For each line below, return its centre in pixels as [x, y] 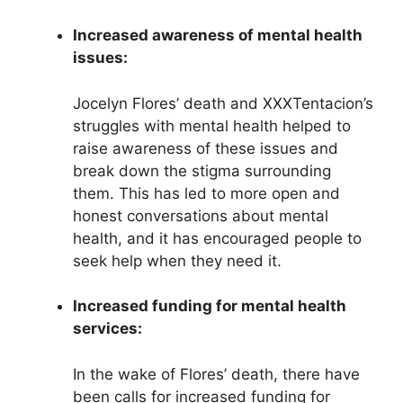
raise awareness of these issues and [206, 148]
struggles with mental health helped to [212, 125]
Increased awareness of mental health [218, 36]
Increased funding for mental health [210, 306]
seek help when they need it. [177, 260]
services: [107, 329]
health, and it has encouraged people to [217, 238]
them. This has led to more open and [206, 193]
